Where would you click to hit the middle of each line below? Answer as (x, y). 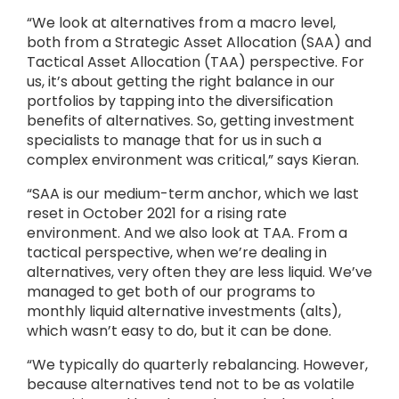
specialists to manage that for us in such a (174, 140)
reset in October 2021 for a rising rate (157, 213)
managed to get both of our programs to (171, 292)
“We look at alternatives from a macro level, (181, 23)
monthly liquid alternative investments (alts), (184, 311)
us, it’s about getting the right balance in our (181, 81)
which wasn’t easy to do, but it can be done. (179, 331)
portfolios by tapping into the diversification (180, 101)
